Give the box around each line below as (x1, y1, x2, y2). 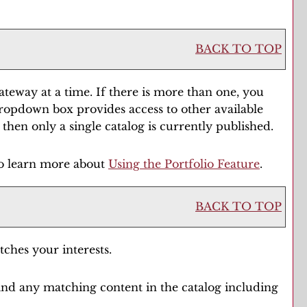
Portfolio (164, 157, 214, 171)
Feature (214, 157, 260, 171)
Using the (108, 157, 164, 171)
